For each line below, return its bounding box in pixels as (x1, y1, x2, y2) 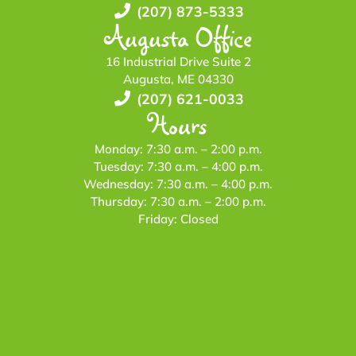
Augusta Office (104, 17, 252, 56)
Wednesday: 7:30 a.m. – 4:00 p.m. (83, 176, 273, 192)
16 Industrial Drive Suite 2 (105, 53, 251, 69)
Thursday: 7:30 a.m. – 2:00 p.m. (90, 193, 266, 209)
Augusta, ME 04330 (122, 71, 234, 87)
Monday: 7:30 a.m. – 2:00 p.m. (94, 141, 262, 157)
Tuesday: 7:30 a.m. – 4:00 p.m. (93, 158, 263, 174)
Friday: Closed (137, 211, 219, 226)
